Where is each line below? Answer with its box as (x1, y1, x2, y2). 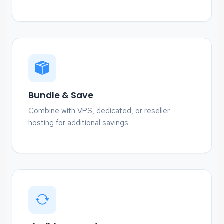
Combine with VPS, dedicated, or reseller (28, 105, 170, 116)
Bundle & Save (28, 89, 93, 101)
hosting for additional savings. (28, 117, 130, 128)
